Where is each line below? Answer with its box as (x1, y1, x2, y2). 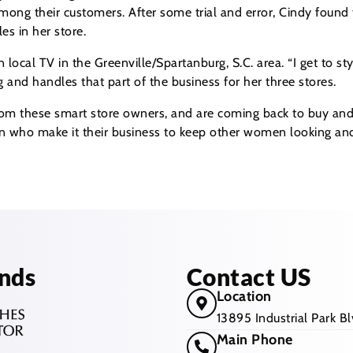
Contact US (186, 262, 311, 292)
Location (216, 288, 272, 306)
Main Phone (216, 331, 293, 349)
